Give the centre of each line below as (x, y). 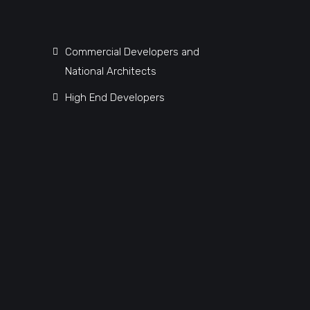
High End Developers (115, 98)
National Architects (110, 72)
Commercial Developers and (132, 52)
